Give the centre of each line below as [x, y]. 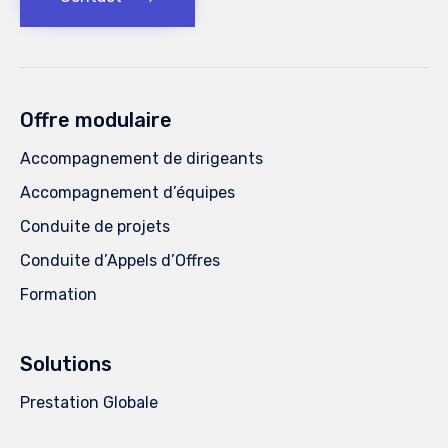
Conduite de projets [95, 227]
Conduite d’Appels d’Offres [120, 261]
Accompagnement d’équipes [127, 193]
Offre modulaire [96, 120]
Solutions [66, 364]
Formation [58, 295]
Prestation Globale [89, 403]
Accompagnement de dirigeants [141, 159]
